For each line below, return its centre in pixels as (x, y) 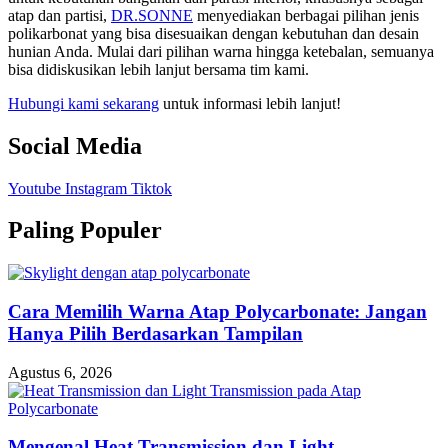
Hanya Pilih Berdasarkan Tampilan (155, 334)
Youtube (34, 188)
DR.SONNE (152, 15)
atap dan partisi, (59, 15)
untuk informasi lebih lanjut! (250, 103)
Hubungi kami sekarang (83, 103)
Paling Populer (85, 230)
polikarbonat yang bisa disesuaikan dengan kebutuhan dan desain (213, 33)
